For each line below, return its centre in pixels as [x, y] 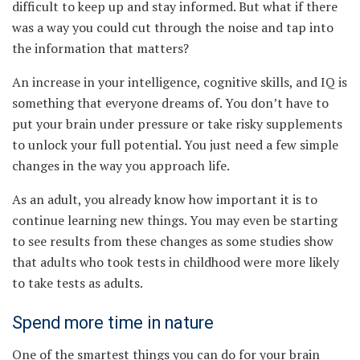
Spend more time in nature [113, 322]
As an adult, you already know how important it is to [165, 200]
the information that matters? [100, 49]
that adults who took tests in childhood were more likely [176, 262]
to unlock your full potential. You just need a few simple [175, 145]
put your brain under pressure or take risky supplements [177, 124]
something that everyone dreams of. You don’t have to [170, 103]
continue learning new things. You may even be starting [175, 221]
